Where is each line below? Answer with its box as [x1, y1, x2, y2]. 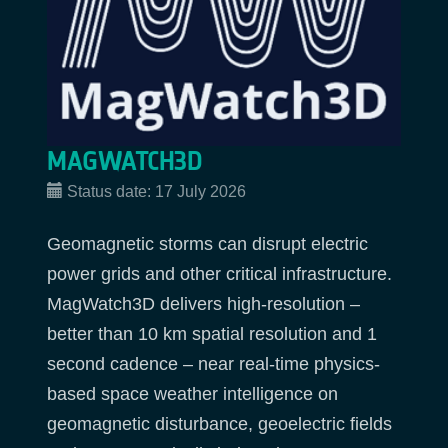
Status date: [67, 182, 155, 200]
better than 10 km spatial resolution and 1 [47, 324, 377, 345]
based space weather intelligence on [47, 384, 338, 405]
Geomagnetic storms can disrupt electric [47, 234, 368, 255]
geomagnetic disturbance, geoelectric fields [47, 414, 392, 435]
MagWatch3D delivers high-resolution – [47, 294, 360, 315]
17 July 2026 [155, 182, 246, 200]
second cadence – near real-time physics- [47, 354, 380, 375]
